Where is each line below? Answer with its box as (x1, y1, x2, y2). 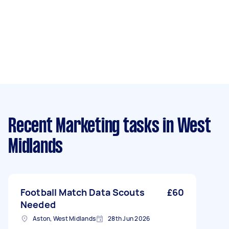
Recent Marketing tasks (8, 118, 159, 136)
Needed (20, 198, 56, 211)
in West (159, 118, 211, 136)
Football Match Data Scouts (20, 186, 145, 198)
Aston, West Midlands (33, 214, 96, 223)
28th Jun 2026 (108, 214, 150, 223)
